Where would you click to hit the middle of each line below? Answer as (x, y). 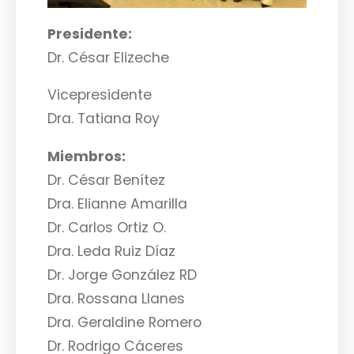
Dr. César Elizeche (108, 57)
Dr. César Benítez (106, 180)
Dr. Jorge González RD (122, 275)
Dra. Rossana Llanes (116, 298)
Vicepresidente (100, 95)
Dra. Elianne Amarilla (117, 203)
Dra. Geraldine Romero (124, 322)
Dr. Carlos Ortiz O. (107, 227)
